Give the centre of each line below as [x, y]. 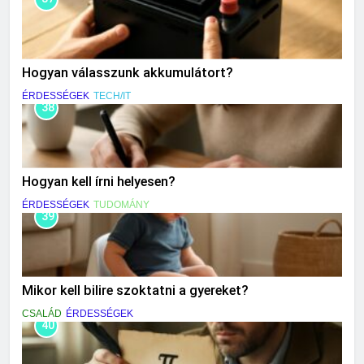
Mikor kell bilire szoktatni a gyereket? [135, 290]
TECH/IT [112, 96]
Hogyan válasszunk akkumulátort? [128, 73]
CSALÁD [42, 313]
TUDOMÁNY [121, 204]
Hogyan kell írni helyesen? [99, 181]
